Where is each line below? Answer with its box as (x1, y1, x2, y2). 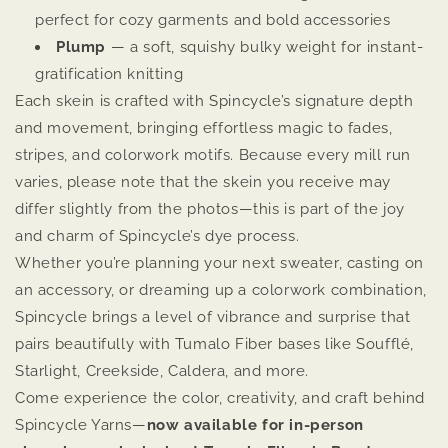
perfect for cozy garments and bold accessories (35, 11, 391, 30)
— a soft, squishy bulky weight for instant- (106, 38, 424, 57)
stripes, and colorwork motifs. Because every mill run (15, 146, 411, 165)
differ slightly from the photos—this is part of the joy (15, 200, 406, 219)
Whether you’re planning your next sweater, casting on (15, 254, 424, 273)
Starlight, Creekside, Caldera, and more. (15, 362, 310, 381)
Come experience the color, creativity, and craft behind (15, 389, 426, 408)
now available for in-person (146, 416, 364, 435)
